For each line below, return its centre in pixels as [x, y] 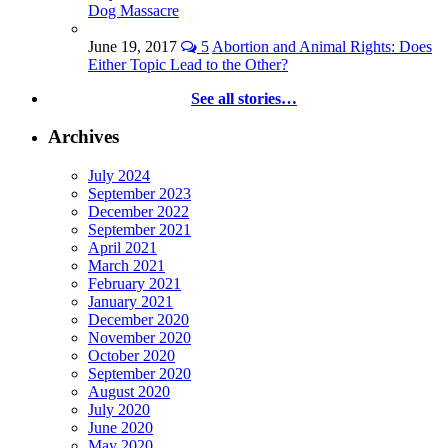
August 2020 [129, 392]
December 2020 [138, 320]
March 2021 [126, 266]
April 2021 [122, 248]
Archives [83, 137]
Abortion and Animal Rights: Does [322, 46]
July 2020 [119, 410]
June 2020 [120, 428]
